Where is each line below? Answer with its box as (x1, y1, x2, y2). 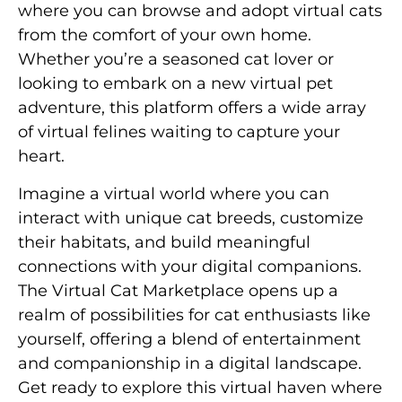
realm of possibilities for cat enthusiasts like (18, 304, 371, 325)
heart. (18, 146, 65, 167)
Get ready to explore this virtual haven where (18, 377, 382, 398)
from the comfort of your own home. (18, 25, 311, 46)
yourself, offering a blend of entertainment (18, 328, 361, 349)
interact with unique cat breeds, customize (18, 207, 363, 228)
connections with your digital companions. (18, 256, 362, 276)
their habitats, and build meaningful (18, 232, 310, 252)
